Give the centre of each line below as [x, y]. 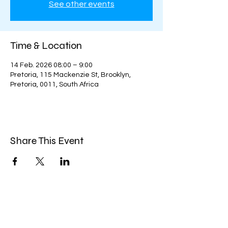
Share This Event [47, 141]
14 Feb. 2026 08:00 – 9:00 [51, 65]
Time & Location [46, 46]
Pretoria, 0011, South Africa [54, 84]
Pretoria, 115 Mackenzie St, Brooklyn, [70, 75]
